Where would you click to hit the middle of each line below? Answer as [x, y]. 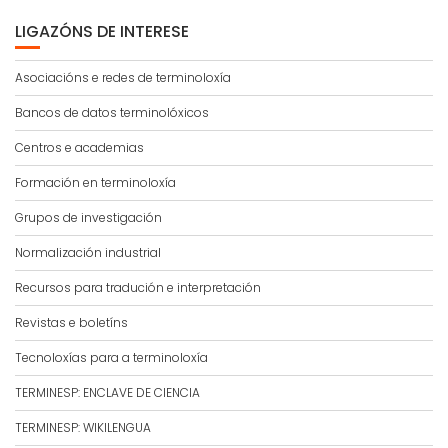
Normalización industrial [88, 252]
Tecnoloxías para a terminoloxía [111, 357]
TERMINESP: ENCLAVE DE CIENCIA [107, 392]
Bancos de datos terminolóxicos [112, 112]
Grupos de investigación [88, 217]
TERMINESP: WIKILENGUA [83, 427]
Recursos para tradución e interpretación [138, 287]
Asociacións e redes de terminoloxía [123, 77]
